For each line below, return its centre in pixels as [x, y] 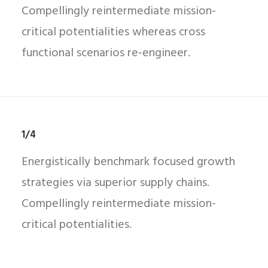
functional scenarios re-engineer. [106, 53]
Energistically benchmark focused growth [128, 162]
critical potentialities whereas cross [113, 32]
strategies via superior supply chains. [115, 183]
